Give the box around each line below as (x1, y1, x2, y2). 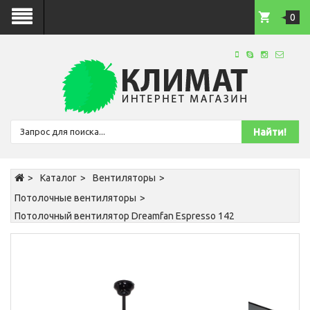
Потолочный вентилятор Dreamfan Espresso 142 (15, 210, 235, 221)
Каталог (40, 172, 77, 183)
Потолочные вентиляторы (15, 192, 136, 203)
